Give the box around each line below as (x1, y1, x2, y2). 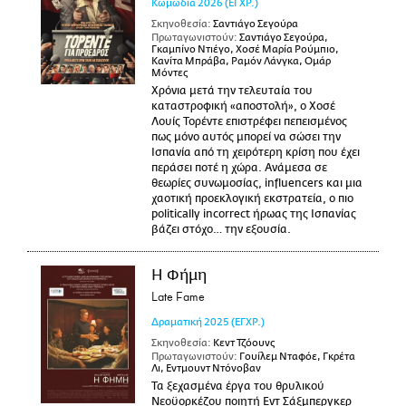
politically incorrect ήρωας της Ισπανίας (150, 208, 356, 220)
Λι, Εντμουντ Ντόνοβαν (150, 362, 261, 374)
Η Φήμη (150, 267, 207, 284)
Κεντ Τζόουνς (210, 336, 275, 349)
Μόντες (150, 67, 188, 79)
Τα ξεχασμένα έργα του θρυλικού (150, 380, 324, 392)
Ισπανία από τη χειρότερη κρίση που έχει (150, 146, 360, 159)
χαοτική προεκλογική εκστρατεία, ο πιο (150, 192, 353, 205)
